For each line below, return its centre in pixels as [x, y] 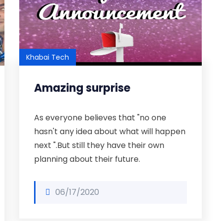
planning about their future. [87, 159]
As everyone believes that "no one [100, 118]
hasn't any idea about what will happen [110, 131]
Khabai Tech [48, 57]
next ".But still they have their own [99, 145]
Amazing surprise [82, 88]
